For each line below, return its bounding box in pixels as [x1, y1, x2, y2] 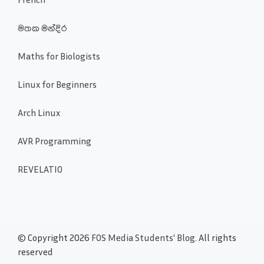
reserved [18, 245, 53, 258]
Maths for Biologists [18, 49, 100, 62]
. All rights [195, 231, 236, 243]
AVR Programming [18, 134, 91, 147]
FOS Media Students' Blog [91, 231, 195, 243]
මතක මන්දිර [18, 21, 67, 34]
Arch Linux [18, 106, 60, 118]
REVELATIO [18, 163, 62, 175]
